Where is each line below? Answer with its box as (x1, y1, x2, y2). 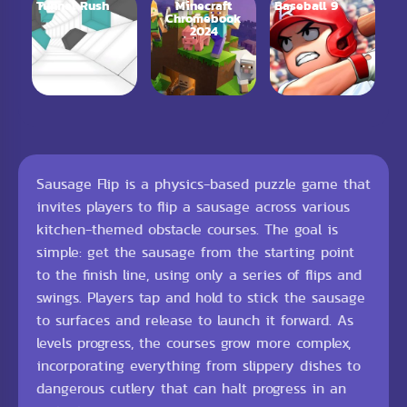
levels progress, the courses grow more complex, (36, 333, 351, 353)
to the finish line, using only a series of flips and (36, 264, 362, 285)
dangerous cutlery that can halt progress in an (36, 378, 346, 399)
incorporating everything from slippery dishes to (36, 355, 361, 376)
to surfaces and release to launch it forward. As (36, 310, 353, 331)
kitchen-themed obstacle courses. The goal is (36, 219, 338, 240)
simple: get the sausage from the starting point (36, 242, 354, 263)
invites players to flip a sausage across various (36, 196, 350, 217)
